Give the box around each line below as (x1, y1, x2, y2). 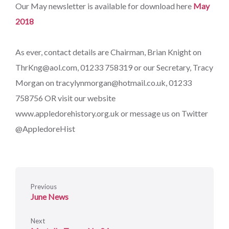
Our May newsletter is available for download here (15, 1, 193, 11)
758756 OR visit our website (15, 93, 116, 103)
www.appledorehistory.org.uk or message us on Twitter (15, 108, 208, 119)
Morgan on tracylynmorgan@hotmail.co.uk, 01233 (15, 78, 192, 88)
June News (31, 192, 68, 202)
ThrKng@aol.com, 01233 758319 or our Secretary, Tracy (15, 62, 213, 73)
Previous (31, 182, 57, 191)
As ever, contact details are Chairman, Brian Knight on (15, 47, 201, 57)
